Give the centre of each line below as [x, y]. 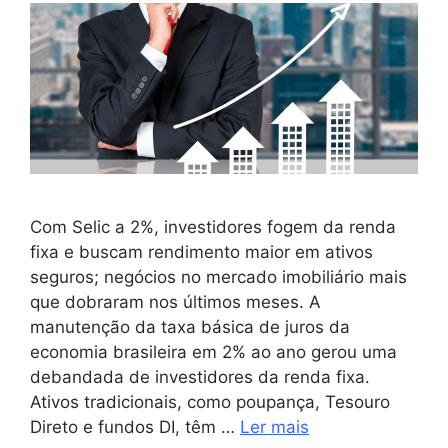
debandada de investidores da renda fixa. [200, 376]
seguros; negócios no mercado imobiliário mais [218, 276]
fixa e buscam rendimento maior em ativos [201, 251]
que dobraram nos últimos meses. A [175, 301]
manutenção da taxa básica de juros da [190, 326]
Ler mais [274, 426]
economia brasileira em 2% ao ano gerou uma [213, 351]
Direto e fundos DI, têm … [135, 426]
